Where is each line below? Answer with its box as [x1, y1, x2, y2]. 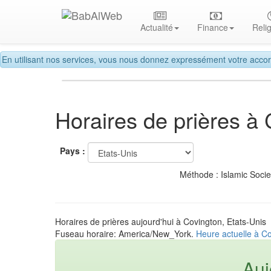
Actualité [140, 21, 173, 33]
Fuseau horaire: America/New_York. [55, 227, 196, 240]
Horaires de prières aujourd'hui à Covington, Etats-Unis [55, 215, 266, 227]
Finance [197, 21, 228, 33]
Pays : [60, 145, 85, 157]
